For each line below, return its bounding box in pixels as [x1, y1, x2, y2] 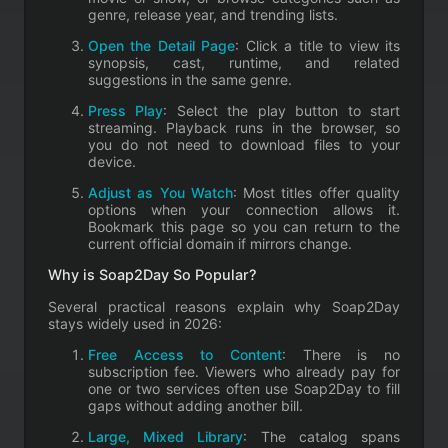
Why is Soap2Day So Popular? [48, 266, 257, 284]
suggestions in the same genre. [88, 70, 292, 88]
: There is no [282, 345, 400, 363]
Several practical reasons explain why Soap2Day [48, 297, 400, 315]
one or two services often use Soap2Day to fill [88, 379, 400, 397]
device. [88, 152, 136, 170]
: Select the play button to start [163, 101, 401, 119]
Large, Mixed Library [88, 427, 244, 445]
